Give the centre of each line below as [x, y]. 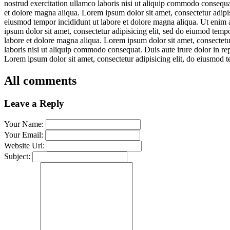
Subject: [17, 156]
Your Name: [24, 124]
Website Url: [24, 145]
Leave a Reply [34, 104]
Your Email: [24, 135]
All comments [40, 81]
